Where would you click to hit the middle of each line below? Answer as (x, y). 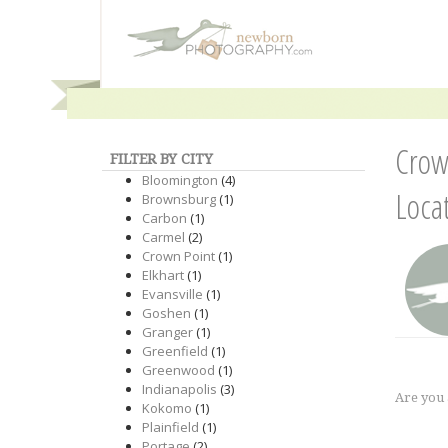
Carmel (163, 237)
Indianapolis (179, 389)
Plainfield (170, 427)
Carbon (164, 218)
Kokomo (167, 408)
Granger (167, 332)
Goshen (166, 313)
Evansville (172, 294)
